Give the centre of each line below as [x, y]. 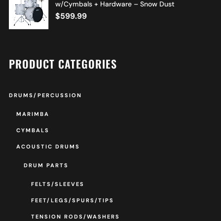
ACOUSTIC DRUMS [48, 147]
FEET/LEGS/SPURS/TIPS [72, 201]
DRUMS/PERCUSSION [45, 95]
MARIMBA [33, 114]
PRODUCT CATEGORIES [63, 64]
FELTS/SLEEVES [57, 184]
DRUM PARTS [46, 166]
